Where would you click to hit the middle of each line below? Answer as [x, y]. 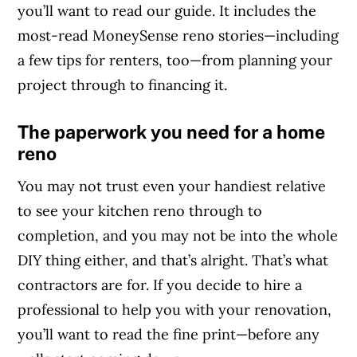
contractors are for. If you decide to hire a [160, 284]
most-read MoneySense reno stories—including [178, 36]
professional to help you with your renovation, [175, 309]
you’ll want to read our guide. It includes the [167, 11]
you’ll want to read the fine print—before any [169, 334]
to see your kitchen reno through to [140, 210]
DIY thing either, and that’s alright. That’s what [173, 260]
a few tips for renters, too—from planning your [175, 61]
